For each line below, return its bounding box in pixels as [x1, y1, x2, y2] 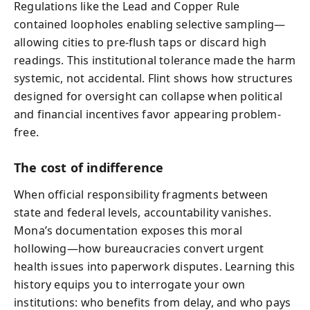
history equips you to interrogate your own [14, 276, 246, 292]
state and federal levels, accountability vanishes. [14, 204, 271, 220]
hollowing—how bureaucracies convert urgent [14, 240, 264, 256]
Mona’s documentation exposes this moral [14, 222, 243, 238]
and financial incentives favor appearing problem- [14, 107, 281, 122]
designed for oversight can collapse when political [14, 89, 282, 104]
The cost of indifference [14, 159, 164, 176]
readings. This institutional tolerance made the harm [14, 53, 296, 68]
